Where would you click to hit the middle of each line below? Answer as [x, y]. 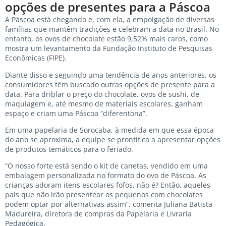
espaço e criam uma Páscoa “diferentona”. [76, 113]
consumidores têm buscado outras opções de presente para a [110, 84]
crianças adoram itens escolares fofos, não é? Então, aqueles [108, 185]
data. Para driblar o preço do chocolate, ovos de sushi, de [102, 94]
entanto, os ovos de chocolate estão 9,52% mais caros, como [106, 39]
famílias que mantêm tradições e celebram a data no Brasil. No [112, 29]
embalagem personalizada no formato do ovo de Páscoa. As [106, 176]
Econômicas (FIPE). [36, 58]
